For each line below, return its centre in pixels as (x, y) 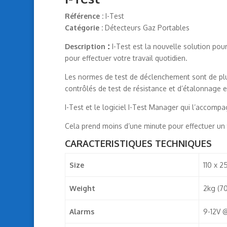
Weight (82, 188)
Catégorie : (85, 27)
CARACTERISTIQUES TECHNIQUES (138, 143)
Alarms (82, 211)
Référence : (84, 16)
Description (85, 46)
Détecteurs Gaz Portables (147, 27)
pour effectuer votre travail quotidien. (126, 58)
